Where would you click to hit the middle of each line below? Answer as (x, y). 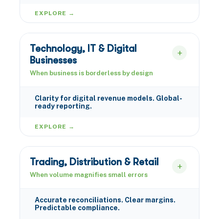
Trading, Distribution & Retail (94, 162)
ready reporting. (63, 106)
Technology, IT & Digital (83, 49)
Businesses (53, 60)
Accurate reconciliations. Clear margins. (105, 200)
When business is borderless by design (91, 73)
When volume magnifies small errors (89, 175)
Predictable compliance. (77, 208)
